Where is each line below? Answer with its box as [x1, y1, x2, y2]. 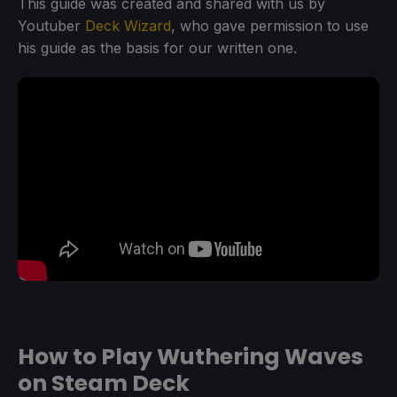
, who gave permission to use [171, 17, 369, 35]
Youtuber [18, 17, 85, 35]
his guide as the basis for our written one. [18, 39, 297, 58]
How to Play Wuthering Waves [18, 340, 363, 372]
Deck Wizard [85, 17, 171, 35]
